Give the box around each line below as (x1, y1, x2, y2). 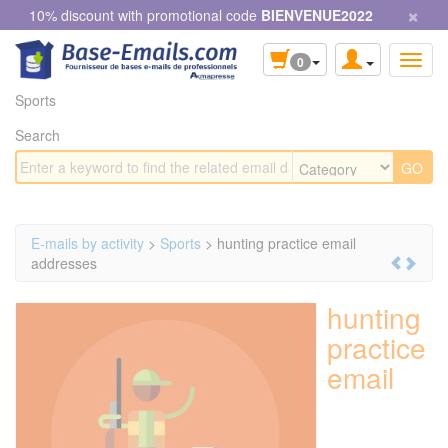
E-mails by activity (31, 232, 144, 253)
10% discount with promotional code (28, 5, 261, 25)
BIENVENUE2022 (260, 5, 373, 25)
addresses (31, 252, 97, 273)
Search (15, 124, 60, 145)
